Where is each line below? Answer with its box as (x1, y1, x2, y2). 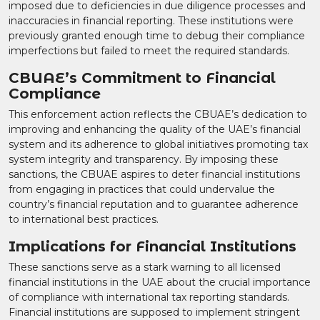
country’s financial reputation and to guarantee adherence (9, 198, 299, 211)
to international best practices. (9, 213, 159, 226)
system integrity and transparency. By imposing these (9, 153, 279, 166)
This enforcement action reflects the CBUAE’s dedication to (9, 108, 307, 121)
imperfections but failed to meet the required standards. (9, 44, 289, 57)
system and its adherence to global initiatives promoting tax (9, 138, 308, 151)
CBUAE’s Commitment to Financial (9, 69, 276, 86)
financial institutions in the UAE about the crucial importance (9, 276, 311, 289)
